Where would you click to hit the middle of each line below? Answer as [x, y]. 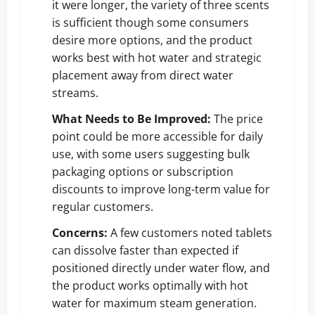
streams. [75, 92]
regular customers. [103, 206]
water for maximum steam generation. [154, 303]
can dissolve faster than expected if [145, 250]
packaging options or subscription [143, 171]
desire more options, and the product [152, 40]
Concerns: [80, 232]
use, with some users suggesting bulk [151, 154]
